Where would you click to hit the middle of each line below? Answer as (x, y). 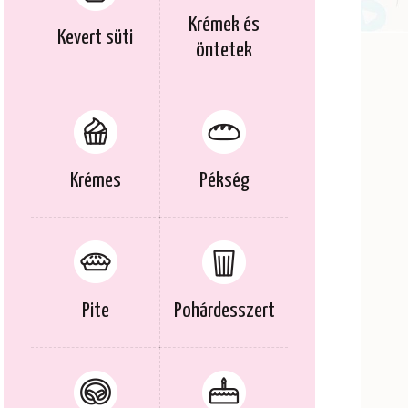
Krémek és (224, 25)
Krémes (95, 180)
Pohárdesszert (224, 311)
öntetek (224, 50)
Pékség (224, 180)
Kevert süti (95, 37)
